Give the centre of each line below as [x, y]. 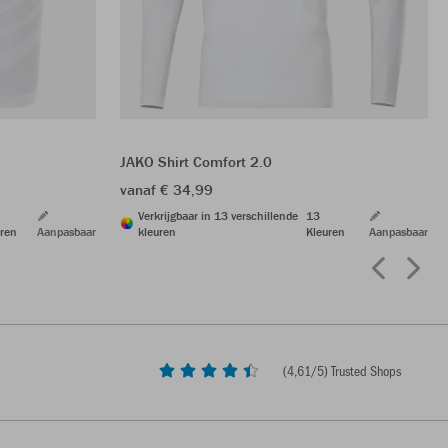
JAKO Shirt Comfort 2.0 [196, 161]
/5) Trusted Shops [356, 371]
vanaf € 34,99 [166, 189]
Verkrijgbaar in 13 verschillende [218, 215]
